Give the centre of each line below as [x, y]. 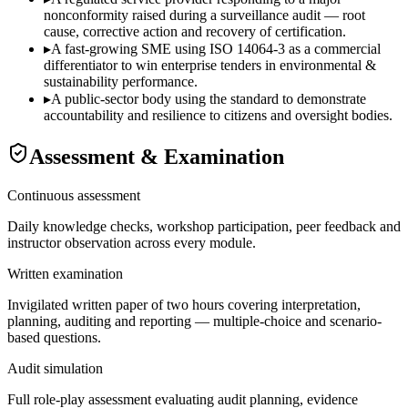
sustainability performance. [121, 81]
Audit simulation [55, 368]
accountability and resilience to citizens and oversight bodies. [218, 115]
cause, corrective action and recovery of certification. [195, 31]
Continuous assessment [74, 195]
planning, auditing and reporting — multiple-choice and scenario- [194, 321]
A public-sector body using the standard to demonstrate [209, 98]
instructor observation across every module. [132, 242]
